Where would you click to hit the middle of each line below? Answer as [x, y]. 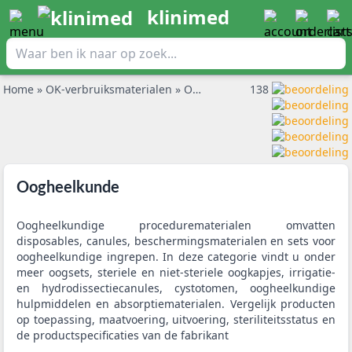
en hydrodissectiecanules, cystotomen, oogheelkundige [176, 288]
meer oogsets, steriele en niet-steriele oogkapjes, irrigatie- [176, 272]
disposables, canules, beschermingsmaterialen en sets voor [176, 241]
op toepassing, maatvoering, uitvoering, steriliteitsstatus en [176, 319]
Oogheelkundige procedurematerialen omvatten [176, 225]
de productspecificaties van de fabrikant [123, 335]
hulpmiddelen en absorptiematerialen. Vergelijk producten [176, 304]
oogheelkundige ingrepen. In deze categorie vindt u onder [176, 257]
